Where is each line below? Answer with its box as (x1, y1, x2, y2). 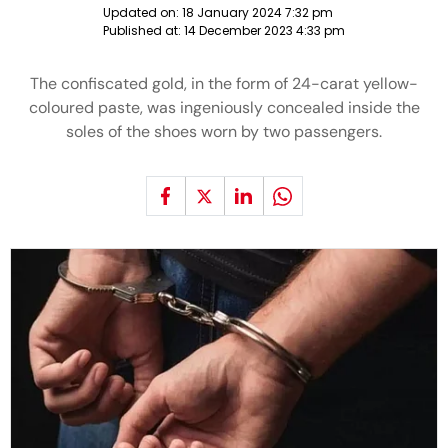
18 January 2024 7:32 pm (182, 4, 333, 21)
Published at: (103, 22, 184, 39)
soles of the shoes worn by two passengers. (66, 121, 382, 142)
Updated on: (103, 4, 182, 21)
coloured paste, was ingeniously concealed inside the (28, 97, 420, 118)
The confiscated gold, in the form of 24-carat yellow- (30, 73, 418, 94)
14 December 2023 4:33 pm (184, 22, 345, 39)
